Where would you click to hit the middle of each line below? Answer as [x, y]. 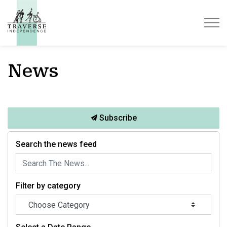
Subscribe [117, 118]
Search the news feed [56, 144]
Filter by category [48, 186]
